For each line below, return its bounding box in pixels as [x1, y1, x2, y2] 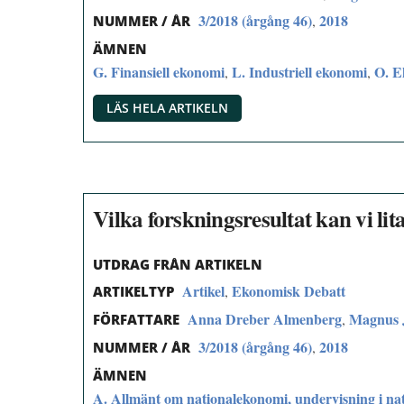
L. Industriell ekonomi [232, 61, 367, 83]
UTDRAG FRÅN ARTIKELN [93, 254, 262, 273]
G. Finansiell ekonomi [93, 61, 225, 83]
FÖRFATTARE [93, 310, 179, 329]
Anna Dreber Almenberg [188, 308, 342, 330]
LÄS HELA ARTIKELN [106, 99, 228, 116]
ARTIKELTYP [93, 282, 174, 301]
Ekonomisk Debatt [232, 280, 345, 302]
